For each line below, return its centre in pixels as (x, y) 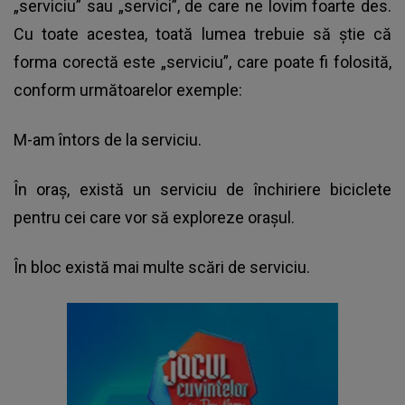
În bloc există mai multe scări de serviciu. (162, 267)
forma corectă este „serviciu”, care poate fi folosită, (202, 61)
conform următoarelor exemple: (128, 89)
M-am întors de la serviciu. (108, 139)
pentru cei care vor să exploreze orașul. (154, 217)
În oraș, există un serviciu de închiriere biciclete (202, 189)
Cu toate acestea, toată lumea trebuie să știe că (202, 33)
